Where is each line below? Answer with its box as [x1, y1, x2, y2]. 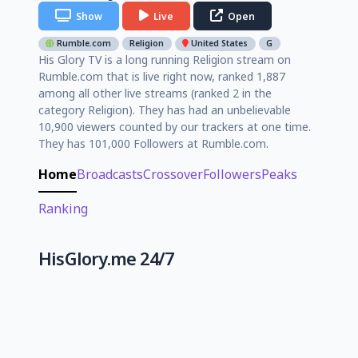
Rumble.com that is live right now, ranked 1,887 [38, 68, 285, 84]
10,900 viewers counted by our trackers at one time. [38, 118, 311, 134]
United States [189, 38, 249, 50]
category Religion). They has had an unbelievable [38, 101, 291, 117]
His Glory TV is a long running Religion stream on [38, 51, 291, 67]
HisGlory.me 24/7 [38, 246, 174, 270]
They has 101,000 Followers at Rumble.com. [38, 135, 268, 151]
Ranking [38, 199, 88, 217]
